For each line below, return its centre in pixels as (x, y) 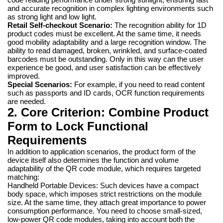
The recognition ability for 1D (160, 25)
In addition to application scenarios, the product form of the (102, 152)
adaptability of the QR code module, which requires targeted (104, 168)
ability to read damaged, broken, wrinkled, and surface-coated (107, 51)
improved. (24, 76)
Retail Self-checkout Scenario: (60, 25)
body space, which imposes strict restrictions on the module (105, 194)
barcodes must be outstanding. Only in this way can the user (106, 59)
